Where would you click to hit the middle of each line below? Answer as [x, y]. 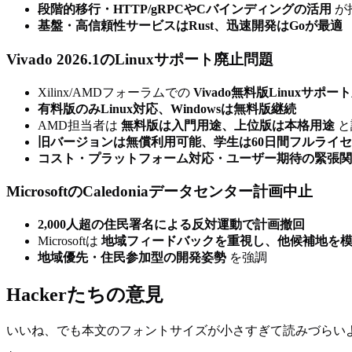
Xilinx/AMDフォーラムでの [115, 92]
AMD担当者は [79, 125]
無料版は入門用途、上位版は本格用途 [228, 125]
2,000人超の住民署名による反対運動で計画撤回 [171, 224]
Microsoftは [70, 240]
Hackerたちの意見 [85, 294]
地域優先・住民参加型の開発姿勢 [132, 257]
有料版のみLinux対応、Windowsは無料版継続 [167, 108]
